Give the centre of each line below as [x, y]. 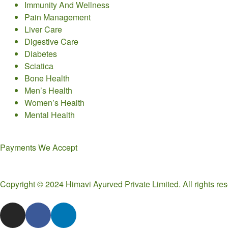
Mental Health [50, 115]
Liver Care [43, 29]
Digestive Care [51, 41]
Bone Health [47, 78]
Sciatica [39, 66]
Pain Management [58, 17]
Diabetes [41, 53]
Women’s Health [54, 102]
